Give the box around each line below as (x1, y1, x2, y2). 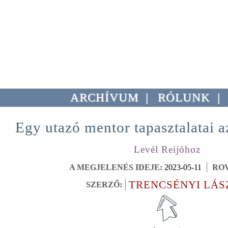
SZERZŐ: (86, 180, 122, 189)
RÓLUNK (158, 91, 211, 104)
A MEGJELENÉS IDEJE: (69, 163, 162, 172)
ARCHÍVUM (70, 91, 139, 104)
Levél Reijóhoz (133, 144, 201, 155)
